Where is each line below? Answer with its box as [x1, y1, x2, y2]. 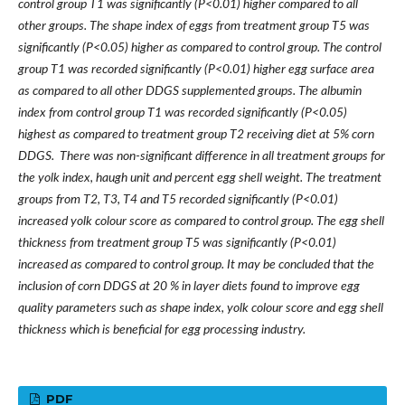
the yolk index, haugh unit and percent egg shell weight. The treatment [17, 172, 381, 185]
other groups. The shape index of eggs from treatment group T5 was [17, 20, 370, 33]
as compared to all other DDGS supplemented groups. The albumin [17, 85, 362, 99]
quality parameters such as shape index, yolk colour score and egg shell [17, 302, 383, 316]
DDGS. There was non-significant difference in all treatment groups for [17, 150, 385, 164]
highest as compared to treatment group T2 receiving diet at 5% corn [17, 128, 374, 142]
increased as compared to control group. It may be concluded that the [17, 259, 374, 272]
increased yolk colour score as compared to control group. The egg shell [17, 215, 384, 229]
